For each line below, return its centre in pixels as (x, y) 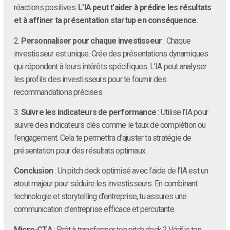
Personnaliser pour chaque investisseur (91, 41)
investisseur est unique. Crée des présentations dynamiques (111, 53)
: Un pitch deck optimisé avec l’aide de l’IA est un (131, 171)
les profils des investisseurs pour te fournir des (90, 79)
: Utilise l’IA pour (182, 112)
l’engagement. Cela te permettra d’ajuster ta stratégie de (103, 138)
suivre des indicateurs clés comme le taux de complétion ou (110, 125)
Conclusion (33, 171)
